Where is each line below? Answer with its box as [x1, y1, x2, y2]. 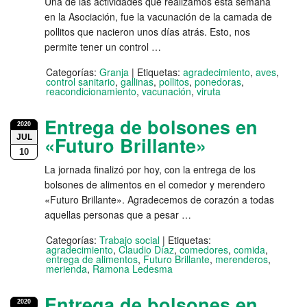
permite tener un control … [45, 40, 161, 54]
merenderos [215, 252, 268, 267]
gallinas [121, 75, 153, 89]
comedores [180, 243, 228, 257]
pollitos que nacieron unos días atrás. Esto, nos [45, 25, 250, 39]
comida [234, 243, 265, 257]
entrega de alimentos [46, 252, 138, 267]
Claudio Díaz [119, 243, 174, 257]
